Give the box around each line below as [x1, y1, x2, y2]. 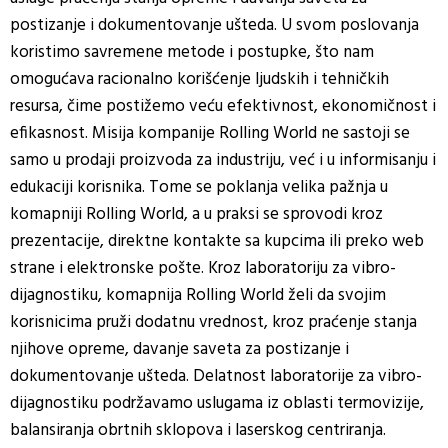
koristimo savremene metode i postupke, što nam [10, 38, 374, 66]
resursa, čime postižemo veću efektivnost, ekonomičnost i [10, 92, 436, 120]
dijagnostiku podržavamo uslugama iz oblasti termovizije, [10, 389, 424, 417]
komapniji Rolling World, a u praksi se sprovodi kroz [10, 200, 383, 228]
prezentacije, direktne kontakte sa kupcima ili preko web [10, 227, 424, 255]
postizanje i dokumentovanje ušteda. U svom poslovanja [10, 11, 419, 39]
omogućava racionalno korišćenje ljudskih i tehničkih [10, 65, 389, 93]
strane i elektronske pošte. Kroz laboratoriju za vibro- [10, 254, 396, 282]
